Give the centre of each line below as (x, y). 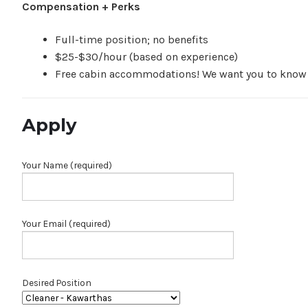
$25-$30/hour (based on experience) (146, 56)
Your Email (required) (66, 224)
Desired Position (57, 282)
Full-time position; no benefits (134, 39)
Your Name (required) (67, 165)
